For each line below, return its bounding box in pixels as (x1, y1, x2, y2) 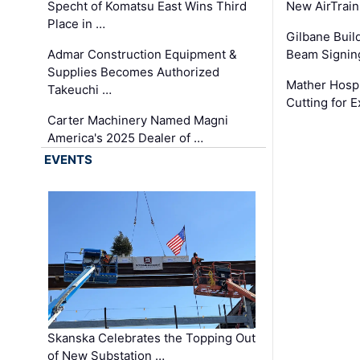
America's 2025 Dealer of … (47, 130, 204, 146)
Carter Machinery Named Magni (47, 112, 229, 129)
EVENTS (44, 152, 93, 168)
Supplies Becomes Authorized (47, 64, 220, 80)
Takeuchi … (47, 82, 112, 98)
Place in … (47, 16, 106, 32)
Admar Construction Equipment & (47, 47, 238, 63)
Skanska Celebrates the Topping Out (47, 330, 256, 346)
